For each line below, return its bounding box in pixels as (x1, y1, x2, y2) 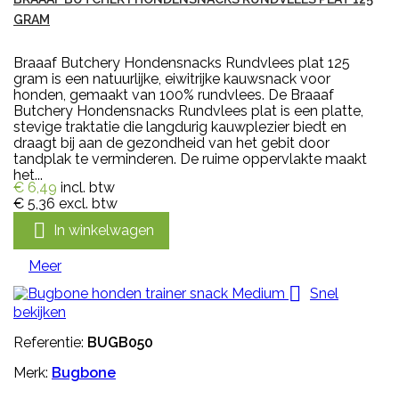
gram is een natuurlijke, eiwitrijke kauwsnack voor (13, 70, 330, 88)
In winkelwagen (53, 221, 154, 239)
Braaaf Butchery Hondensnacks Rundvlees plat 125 (13, 54, 350, 72)
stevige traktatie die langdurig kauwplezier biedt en (13, 118, 346, 136)
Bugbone (52, 364, 116, 382)
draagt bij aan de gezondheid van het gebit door (13, 134, 330, 152)
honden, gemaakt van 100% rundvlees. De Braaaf (13, 86, 334, 104)
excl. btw (59, 195, 118, 213)
